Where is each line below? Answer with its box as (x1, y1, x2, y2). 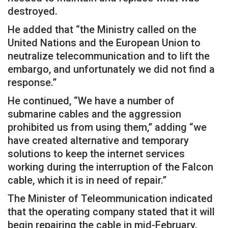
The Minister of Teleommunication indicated (8, 192, 213, 205)
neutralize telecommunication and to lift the (8, 49, 210, 62)
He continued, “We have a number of (8, 94, 175, 107)
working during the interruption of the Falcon (8, 160, 213, 173)
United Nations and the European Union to (8, 36, 201, 49)
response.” (8, 76, 56, 89)
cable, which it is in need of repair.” (8, 174, 166, 186)
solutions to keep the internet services (8, 147, 185, 160)
